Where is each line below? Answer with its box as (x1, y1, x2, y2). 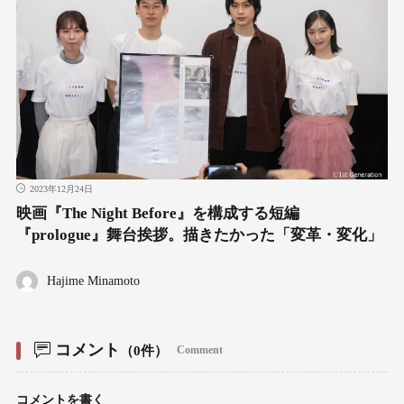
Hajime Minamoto (46, 274, 140, 289)
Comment (176, 344, 223, 357)
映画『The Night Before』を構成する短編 (15, 205, 299, 223)
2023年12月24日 (29, 184, 93, 195)
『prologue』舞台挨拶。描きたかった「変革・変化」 (15, 226, 382, 244)
